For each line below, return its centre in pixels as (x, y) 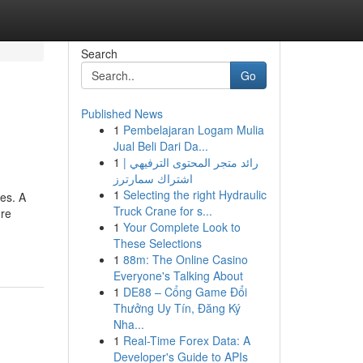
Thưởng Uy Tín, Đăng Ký (177, 308)
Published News (122, 113)
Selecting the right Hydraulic (194, 194)
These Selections (157, 243)
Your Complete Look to (181, 227)
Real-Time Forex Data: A (186, 340)
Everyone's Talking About (178, 275)
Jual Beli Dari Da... (160, 146)
